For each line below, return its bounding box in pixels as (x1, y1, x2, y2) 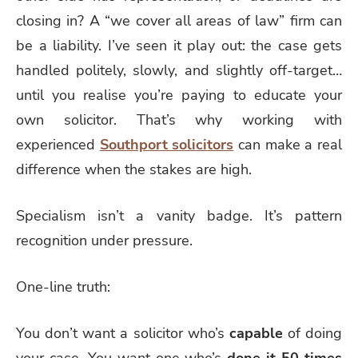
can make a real (233, 135, 343, 155)
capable (229, 323, 283, 343)
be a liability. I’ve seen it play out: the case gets (16, 36, 342, 56)
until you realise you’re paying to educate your (16, 86, 342, 105)
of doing (282, 323, 342, 343)
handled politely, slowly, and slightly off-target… (16, 61, 342, 81)
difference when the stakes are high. (16, 160, 252, 180)
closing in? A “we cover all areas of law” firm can (16, 11, 342, 31)
